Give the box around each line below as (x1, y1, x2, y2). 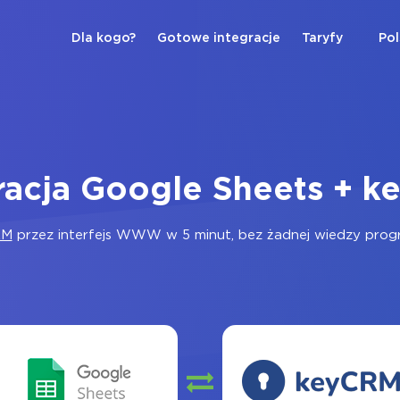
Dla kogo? (71, 33, 136, 44)
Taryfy (302, 33, 343, 44)
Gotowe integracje (157, 33, 280, 44)
